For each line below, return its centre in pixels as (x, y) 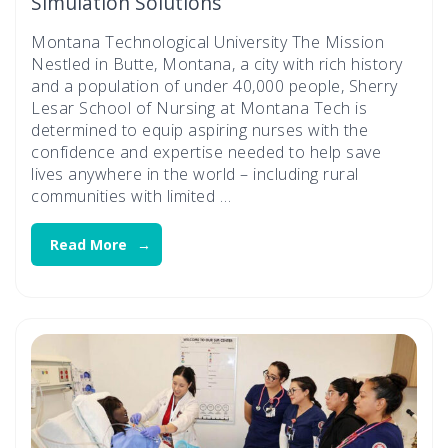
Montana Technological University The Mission (207, 42)
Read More (89, 245)
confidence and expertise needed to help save (206, 152)
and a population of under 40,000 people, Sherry (214, 86)
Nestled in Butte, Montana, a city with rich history (217, 64)
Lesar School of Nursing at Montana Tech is (199, 108)
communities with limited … (131, 196)
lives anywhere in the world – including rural (195, 174)
